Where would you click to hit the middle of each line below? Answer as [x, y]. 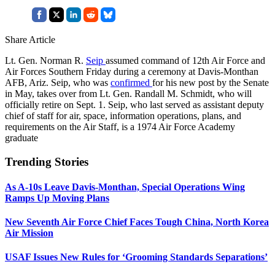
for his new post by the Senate [211, 82]
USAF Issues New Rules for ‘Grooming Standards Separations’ [136, 257]
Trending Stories [47, 161]
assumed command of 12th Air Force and [185, 60]
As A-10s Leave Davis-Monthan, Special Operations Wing [125, 187]
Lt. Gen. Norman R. [45, 60]
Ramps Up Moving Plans [57, 198]
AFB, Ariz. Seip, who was [58, 82]
